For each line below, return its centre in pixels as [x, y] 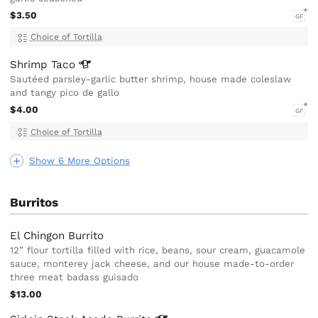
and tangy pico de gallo [65, 93]
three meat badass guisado [75, 278]
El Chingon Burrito [57, 236]
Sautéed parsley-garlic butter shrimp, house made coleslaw [151, 79]
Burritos [34, 203]
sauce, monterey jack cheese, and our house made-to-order [152, 264]
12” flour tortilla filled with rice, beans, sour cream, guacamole [158, 251]
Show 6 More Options [79, 161]
